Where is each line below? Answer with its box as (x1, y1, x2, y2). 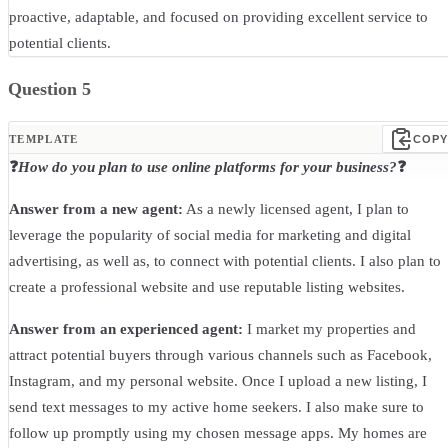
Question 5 (8, 79, 91, 100)
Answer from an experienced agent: (9, 321, 243, 338)
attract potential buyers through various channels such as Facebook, (9, 347, 432, 364)
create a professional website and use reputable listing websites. (9, 279, 405, 296)
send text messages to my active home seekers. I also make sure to (9, 399, 424, 416)
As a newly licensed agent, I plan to (183, 201, 409, 218)
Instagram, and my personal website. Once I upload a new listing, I (9, 373, 427, 390)
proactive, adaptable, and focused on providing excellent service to (9, 9, 428, 26)
